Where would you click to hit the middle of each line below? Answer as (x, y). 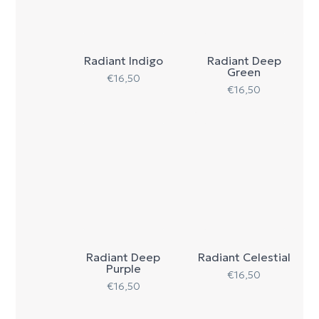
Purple (123, 269)
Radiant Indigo (123, 60)
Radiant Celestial (244, 257)
